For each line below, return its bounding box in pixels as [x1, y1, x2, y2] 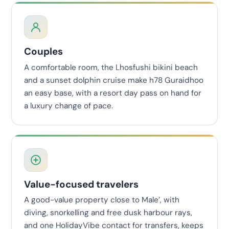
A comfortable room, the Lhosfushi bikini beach [24, 62, 198, 73]
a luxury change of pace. [24, 100, 113, 111]
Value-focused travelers [24, 177, 139, 191]
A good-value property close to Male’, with [24, 195, 179, 205]
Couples [24, 45, 63, 58]
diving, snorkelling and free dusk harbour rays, [24, 208, 192, 218]
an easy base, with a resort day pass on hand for [24, 87, 201, 98]
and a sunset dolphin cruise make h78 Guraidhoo [24, 75, 203, 85]
